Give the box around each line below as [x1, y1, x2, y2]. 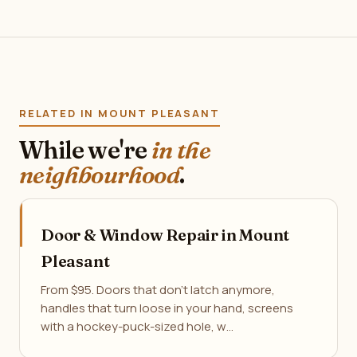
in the [151, 135, 211, 165]
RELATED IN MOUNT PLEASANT [19, 106, 220, 120]
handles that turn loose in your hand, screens [41, 300, 293, 316]
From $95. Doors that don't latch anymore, [41, 281, 275, 298]
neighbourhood [19, 160, 180, 190]
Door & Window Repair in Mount [41, 225, 290, 245]
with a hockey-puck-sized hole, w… [41, 318, 233, 335]
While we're [19, 135, 151, 165]
